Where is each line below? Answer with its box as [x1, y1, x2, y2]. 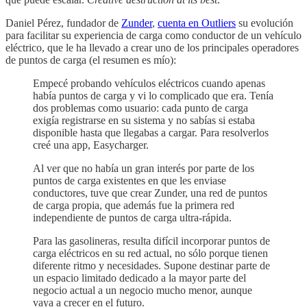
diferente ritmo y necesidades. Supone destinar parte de [33, 259, 270, 271]
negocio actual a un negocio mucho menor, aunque [33, 284, 252, 296]
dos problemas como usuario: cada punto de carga [33, 101, 248, 114]
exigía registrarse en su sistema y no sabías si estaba [33, 114, 255, 126]
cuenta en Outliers [158, 16, 236, 29]
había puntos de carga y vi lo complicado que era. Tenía [33, 89, 273, 101]
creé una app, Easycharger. [33, 138, 149, 151]
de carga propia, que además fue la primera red [33, 199, 234, 211]
